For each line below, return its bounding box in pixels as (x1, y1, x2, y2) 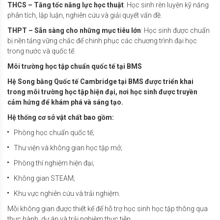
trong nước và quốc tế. (7, 47, 77, 55)
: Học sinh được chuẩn (141, 27, 210, 35)
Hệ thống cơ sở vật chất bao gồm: (7, 113, 115, 122)
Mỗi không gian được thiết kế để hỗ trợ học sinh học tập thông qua (7, 205, 208, 213)
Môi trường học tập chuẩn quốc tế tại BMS (7, 62, 143, 71)
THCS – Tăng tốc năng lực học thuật (7, 1, 124, 9)
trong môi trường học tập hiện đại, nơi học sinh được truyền (7, 88, 197, 96)
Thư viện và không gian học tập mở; (14, 144, 125, 152)
